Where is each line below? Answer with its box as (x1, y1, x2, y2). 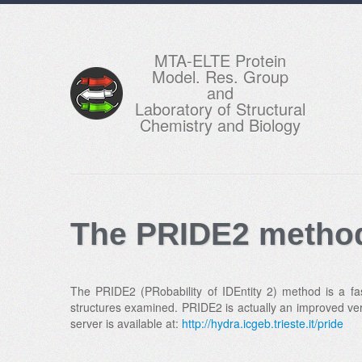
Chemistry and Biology (140, 113, 301, 137)
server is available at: (70, 315, 182, 331)
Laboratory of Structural (135, 97, 305, 120)
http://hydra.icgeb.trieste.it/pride (182, 315, 343, 331)
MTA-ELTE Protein (154, 48, 286, 72)
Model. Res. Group (152, 65, 288, 88)
